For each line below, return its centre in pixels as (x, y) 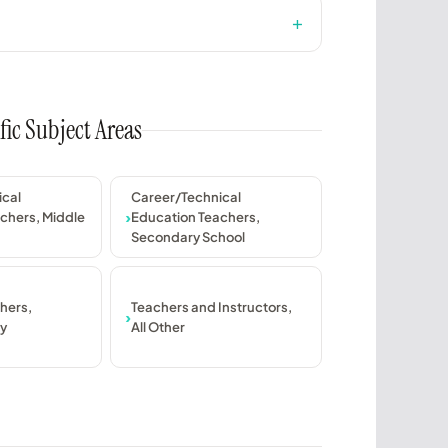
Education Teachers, (195, 217)
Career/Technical (186, 197)
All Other (158, 327)
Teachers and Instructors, (211, 307)
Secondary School (188, 237)
